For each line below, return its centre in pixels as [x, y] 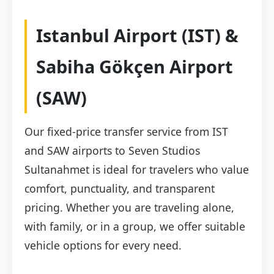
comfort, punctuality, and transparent [120, 189]
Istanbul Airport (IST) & [137, 35]
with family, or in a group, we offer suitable [135, 227]
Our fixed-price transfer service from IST [126, 132]
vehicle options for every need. [103, 246]
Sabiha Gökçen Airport [135, 67]
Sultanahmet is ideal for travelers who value [137, 170]
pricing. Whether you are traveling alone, [129, 208]
